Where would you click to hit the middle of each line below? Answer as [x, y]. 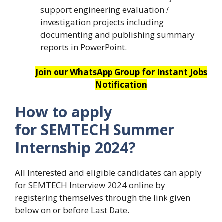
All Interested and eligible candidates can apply [108, 173]
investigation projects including [102, 22]
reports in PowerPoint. [83, 47]
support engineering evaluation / [105, 10]
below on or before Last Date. [72, 210]
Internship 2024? [75, 148]
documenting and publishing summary [117, 35]
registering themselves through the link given [103, 198]
